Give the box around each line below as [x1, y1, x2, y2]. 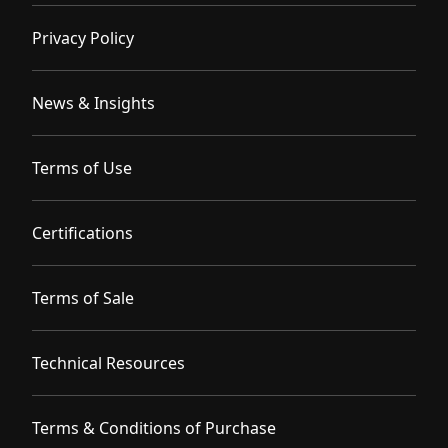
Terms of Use [32, 156, 132, 179]
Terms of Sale [32, 286, 134, 309]
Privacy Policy [32, 26, 134, 49]
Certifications [32, 221, 133, 244]
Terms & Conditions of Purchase [32, 416, 276, 439]
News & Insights [32, 91, 155, 114]
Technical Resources [32, 351, 185, 374]
